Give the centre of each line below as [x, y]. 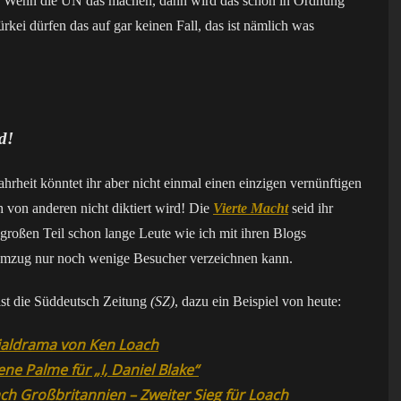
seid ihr [311, 208]
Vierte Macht [251, 208]
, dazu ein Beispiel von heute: [258, 301]
